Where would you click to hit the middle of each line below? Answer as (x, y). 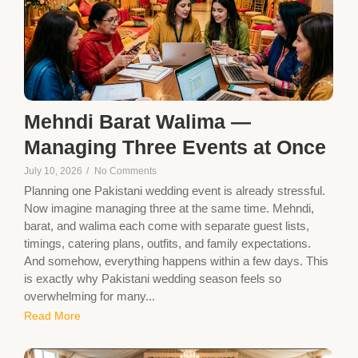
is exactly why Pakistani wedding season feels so (153, 278)
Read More (52, 315)
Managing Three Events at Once (175, 147)
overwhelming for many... (89, 296)
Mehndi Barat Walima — (137, 121)
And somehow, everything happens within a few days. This (176, 261)
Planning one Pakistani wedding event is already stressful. (175, 190)
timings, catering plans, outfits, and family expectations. (167, 243)
